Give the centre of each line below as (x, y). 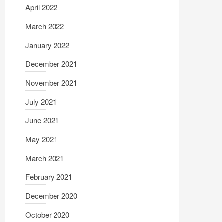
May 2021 (41, 139)
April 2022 (41, 7)
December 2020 (51, 195)
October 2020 (47, 214)
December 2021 (51, 64)
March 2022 (45, 26)
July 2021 (41, 101)
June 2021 (42, 120)
